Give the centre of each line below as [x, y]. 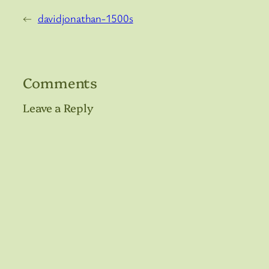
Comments [60, 83]
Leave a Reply [58, 108]
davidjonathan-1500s [85, 18]
